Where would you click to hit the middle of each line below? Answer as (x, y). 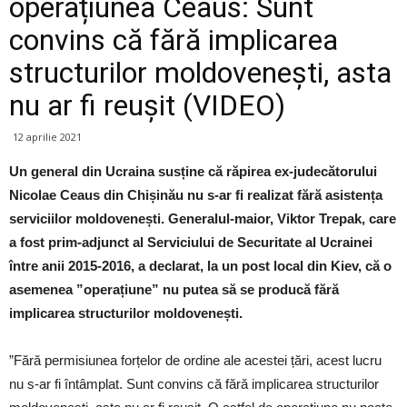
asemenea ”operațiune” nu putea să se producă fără (174, 290)
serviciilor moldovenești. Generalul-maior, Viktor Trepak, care (203, 219)
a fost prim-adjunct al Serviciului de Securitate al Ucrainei (191, 243)
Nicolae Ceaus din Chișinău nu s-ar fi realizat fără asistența (196, 195)
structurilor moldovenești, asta (200, 73)
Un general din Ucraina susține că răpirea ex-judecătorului (193, 172)
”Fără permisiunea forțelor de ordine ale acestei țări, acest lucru (195, 361)
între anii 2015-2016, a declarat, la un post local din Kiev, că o (200, 266)
